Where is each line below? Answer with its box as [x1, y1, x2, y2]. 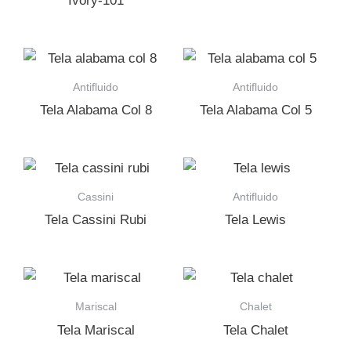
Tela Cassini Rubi [45, 212, 147, 228]
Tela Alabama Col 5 [199, 103, 312, 118]
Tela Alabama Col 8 [39, 103, 152, 118]
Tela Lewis [225, 212, 286, 228]
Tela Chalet [223, 322, 288, 338]
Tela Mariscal [56, 322, 135, 338]
